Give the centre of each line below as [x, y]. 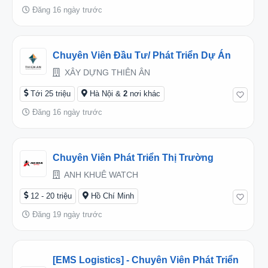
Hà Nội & [105, 93]
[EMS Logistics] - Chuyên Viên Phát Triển [146, 260]
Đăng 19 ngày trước [66, 214]
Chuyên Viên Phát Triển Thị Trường [133, 157]
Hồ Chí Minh [112, 196]
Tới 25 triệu [51, 93]
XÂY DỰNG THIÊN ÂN [106, 72]
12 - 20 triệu [51, 196]
